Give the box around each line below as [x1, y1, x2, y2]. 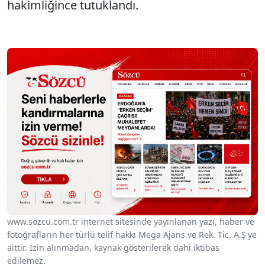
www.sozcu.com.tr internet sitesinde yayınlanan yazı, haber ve [7, 215, 254, 227]
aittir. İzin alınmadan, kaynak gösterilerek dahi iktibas [7, 241, 219, 253]
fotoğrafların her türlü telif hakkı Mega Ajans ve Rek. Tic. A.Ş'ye [7, 228, 257, 240]
